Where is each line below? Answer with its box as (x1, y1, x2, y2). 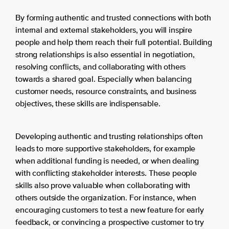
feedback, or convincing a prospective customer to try (15, 218, 204, 227)
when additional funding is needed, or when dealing (15, 157, 199, 166)
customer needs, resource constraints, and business (15, 87, 197, 96)
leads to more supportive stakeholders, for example (15, 145, 196, 153)
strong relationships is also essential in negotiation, (15, 51, 195, 59)
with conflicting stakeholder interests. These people (15, 169, 197, 178)
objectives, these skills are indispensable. (15, 100, 161, 108)
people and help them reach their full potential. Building (15, 38, 213, 47)
